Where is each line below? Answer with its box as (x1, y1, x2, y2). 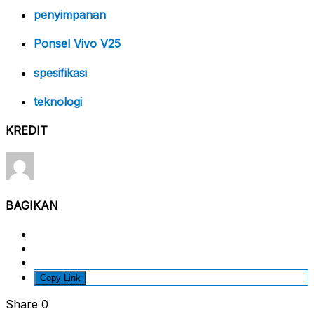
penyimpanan (34, 8, 106, 22)
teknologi (34, 94, 82, 109)
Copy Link (40, 272, 81, 283)
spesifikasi (34, 65, 87, 80)
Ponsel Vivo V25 (34, 36, 121, 51)
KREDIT (6, 123, 48, 138)
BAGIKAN (6, 198, 58, 212)
